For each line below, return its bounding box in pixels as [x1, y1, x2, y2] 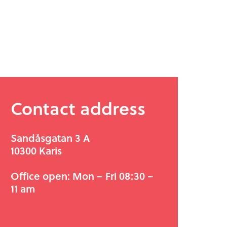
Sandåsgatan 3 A [11, 130, 90, 145]
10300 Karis [11, 143, 62, 158]
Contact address [11, 95, 145, 121]
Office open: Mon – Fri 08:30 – [11, 168, 154, 183]
